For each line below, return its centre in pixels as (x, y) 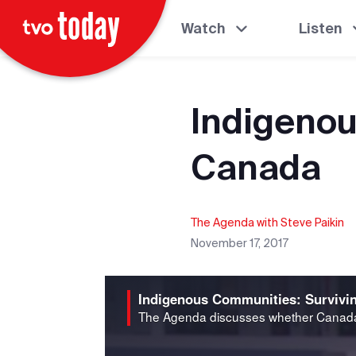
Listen (321, 28)
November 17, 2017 (240, 243)
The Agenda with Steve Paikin (267, 222)
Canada (256, 167)
